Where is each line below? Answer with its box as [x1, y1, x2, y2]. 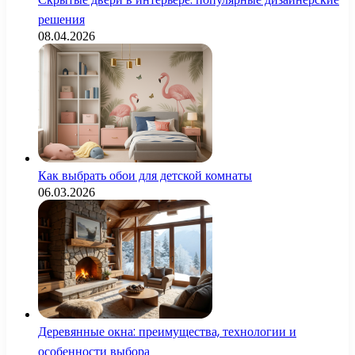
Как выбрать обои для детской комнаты [38, 166, 252, 185]
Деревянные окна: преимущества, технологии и [38, 323, 296, 342]
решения [38, 10, 85, 29]
